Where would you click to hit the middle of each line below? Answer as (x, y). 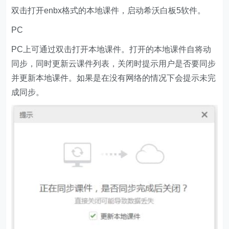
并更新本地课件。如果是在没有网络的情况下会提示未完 (114, 78)
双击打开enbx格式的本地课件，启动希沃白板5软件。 (109, 10)
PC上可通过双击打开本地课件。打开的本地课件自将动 (111, 49)
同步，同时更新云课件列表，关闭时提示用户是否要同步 (114, 63)
